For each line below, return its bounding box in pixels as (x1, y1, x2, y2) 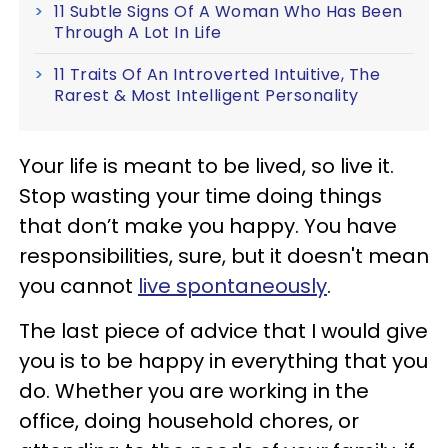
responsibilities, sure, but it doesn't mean (19, 241, 429, 270)
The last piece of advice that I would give (19, 316, 428, 345)
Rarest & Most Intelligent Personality (54, 83, 359, 107)
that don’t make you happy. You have (19, 211, 397, 240)
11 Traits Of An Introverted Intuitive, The (54, 62, 380, 86)
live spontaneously (138, 271, 327, 300)
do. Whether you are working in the (19, 376, 369, 405)
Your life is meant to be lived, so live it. (19, 151, 394, 180)
